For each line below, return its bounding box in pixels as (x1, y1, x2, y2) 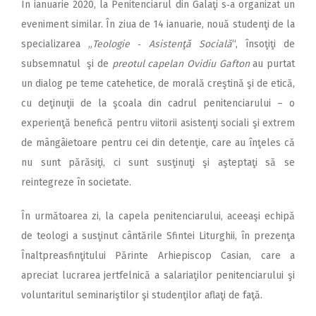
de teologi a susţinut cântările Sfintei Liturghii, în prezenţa (21, 230, 295, 243)
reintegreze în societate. (21, 176, 131, 189)
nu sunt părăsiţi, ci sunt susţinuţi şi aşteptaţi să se (21, 157, 295, 169)
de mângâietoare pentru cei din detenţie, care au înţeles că (21, 137, 295, 150)
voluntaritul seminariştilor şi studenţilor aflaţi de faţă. (21, 289, 262, 302)
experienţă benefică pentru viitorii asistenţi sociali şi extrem (21, 117, 295, 130)
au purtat (249, 58, 296, 71)
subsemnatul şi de (21, 58, 112, 71)
